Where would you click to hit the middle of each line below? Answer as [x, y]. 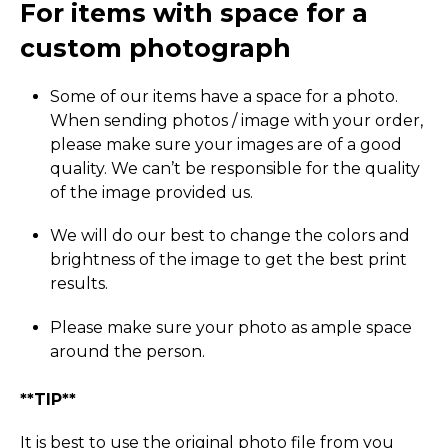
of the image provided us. [151, 193]
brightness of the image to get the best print [228, 260]
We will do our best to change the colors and [230, 236]
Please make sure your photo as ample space [231, 327]
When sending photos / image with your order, [236, 121]
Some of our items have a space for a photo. [224, 97]
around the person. [127, 351]
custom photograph [155, 48]
